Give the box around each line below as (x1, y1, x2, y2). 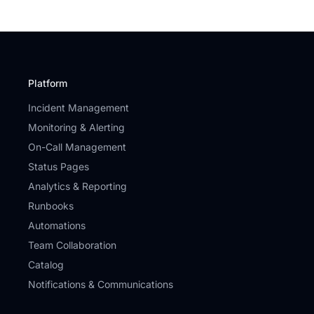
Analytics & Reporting (28, 180, 127, 192)
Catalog (28, 259, 64, 271)
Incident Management (28, 102, 129, 114)
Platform (28, 77, 67, 89)
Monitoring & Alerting (28, 121, 125, 133)
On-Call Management (28, 141, 126, 153)
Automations (28, 219, 86, 231)
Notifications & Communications (28, 278, 173, 290)
